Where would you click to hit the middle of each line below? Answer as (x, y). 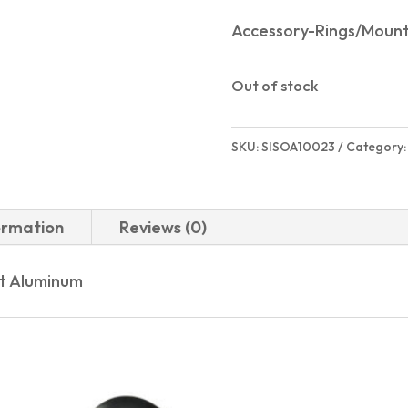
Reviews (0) (163, 227)
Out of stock (275, 86)
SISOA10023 (298, 146)
